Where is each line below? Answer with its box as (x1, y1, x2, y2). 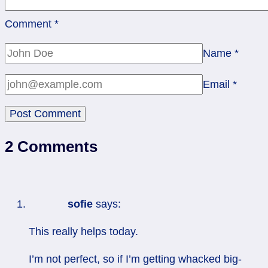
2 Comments (5, 138, 98, 156)
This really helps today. (29, 226, 138, 238)
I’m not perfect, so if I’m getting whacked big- (29, 253, 242, 266)
